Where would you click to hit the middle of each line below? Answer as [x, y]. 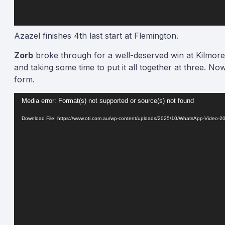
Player [26, 110]
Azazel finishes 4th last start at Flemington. [96, 36]
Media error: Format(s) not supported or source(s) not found [108, 101]
